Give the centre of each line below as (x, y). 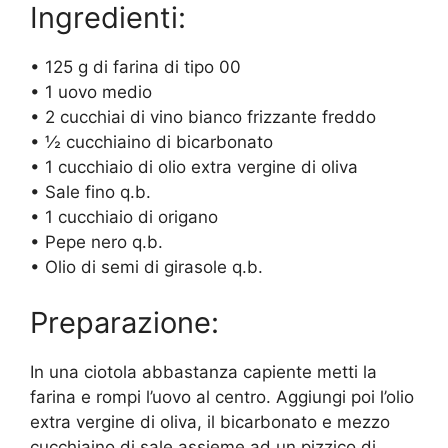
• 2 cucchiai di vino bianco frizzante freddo (203, 117)
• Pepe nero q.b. (96, 242)
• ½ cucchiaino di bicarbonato (151, 142)
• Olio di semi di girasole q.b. (146, 267)
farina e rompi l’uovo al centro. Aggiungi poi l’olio (222, 396)
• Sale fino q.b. (90, 192)
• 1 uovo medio (91, 92)
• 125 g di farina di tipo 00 (135, 67)
